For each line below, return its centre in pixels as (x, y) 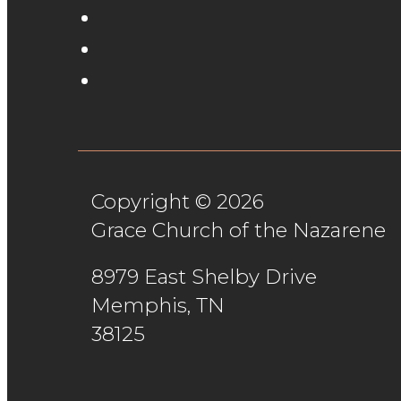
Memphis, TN (158, 305)
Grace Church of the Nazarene (239, 230)
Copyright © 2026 (178, 201)
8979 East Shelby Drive (204, 277)
